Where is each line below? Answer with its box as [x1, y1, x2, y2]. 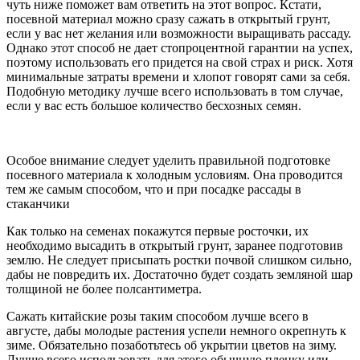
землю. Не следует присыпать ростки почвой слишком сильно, [6, 252, 352, 267]
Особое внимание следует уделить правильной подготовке [6, 153, 330, 167]
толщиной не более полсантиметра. [6, 281, 202, 296]
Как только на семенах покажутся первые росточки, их [6, 223, 309, 238]
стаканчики [6, 196, 70, 211]
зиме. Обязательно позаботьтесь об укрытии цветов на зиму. [6, 337, 337, 352]
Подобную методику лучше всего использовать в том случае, [6, 84, 343, 98]
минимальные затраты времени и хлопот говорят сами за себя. [6, 69, 350, 84]
